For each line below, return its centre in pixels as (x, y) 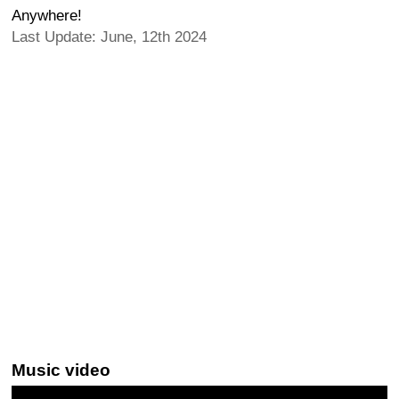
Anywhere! (47, 16)
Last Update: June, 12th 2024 (109, 37)
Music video (61, 370)
